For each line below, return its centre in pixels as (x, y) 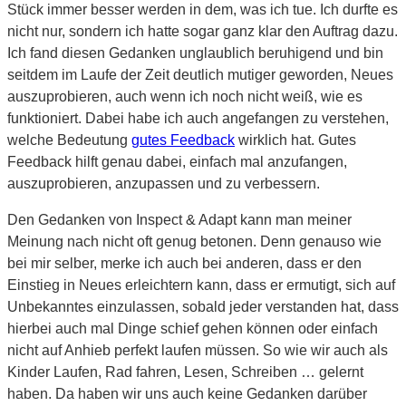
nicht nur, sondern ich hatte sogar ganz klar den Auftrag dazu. (203, 31)
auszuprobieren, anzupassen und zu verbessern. (164, 183)
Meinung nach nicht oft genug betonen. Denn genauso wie (194, 241)
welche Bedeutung (69, 140)
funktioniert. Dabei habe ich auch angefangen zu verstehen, (198, 118)
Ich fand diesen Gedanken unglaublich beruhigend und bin (195, 53)
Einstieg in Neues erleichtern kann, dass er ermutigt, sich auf (201, 285)
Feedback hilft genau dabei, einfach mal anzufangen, (177, 161)
